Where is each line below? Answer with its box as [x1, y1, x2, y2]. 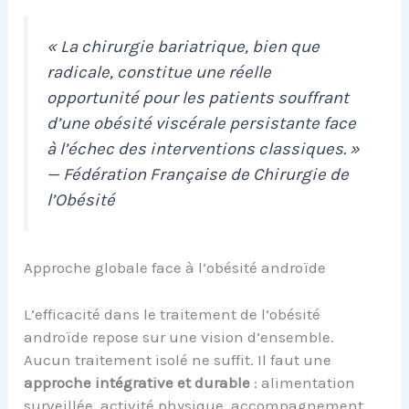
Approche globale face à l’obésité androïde [24, 258, 327, 278]
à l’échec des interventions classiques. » [47, 139, 361, 160]
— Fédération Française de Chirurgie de [47, 164, 350, 185]
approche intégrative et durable [24, 372, 251, 392]
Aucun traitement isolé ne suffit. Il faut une [24, 350, 332, 369]
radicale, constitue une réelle [47, 62, 272, 83]
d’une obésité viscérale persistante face [47, 113, 357, 134]
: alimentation [250, 372, 356, 392]
